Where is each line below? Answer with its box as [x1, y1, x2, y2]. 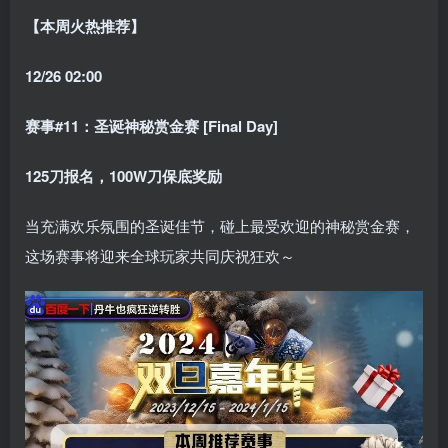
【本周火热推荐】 [25, 15, 145, 38]
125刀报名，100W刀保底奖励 [25, 165, 222, 188]
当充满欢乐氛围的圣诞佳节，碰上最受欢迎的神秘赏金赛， [25, 215, 415, 237]
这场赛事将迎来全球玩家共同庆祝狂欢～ [25, 245, 295, 267]
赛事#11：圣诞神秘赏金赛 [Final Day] [25, 115, 278, 138]
